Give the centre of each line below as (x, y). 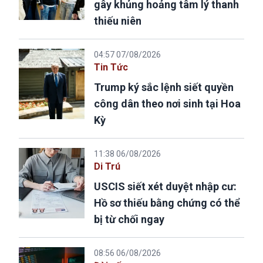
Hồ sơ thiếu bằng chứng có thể (167, 203)
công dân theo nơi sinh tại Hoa (167, 104)
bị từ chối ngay (129, 220)
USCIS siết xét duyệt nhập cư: (165, 187)
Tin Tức (111, 68)
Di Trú (107, 167)
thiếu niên (118, 21)
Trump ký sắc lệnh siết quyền (164, 87)
